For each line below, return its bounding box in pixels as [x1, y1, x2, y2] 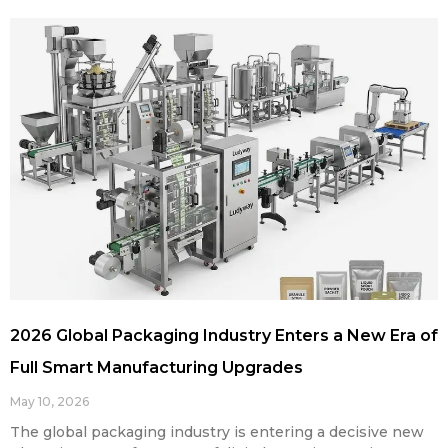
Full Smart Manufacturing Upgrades [10, 358, 303, 378]
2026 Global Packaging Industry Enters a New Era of [10, 326, 438, 346]
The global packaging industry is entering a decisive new [10, 423, 424, 442]
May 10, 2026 [10, 394, 89, 410]
